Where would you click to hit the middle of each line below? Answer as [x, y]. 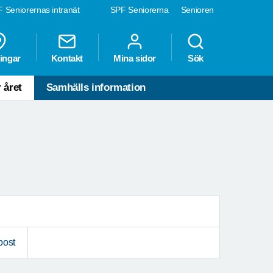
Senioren [197, 10]
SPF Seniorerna [139, 10]
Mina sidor [135, 58]
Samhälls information [96, 88]
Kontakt [67, 58]
